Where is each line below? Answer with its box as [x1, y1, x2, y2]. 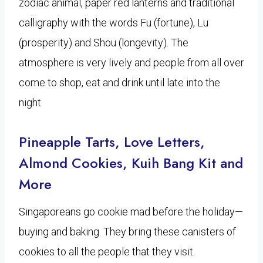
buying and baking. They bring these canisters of [19, 225, 236, 238]
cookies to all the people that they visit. [19, 245, 195, 258]
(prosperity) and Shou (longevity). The [19, 36, 188, 49]
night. [19, 96, 43, 109]
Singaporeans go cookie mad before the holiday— [19, 205, 243, 218]
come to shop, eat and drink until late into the [19, 76, 220, 89]
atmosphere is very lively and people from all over [19, 56, 244, 69]
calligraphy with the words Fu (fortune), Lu [19, 16, 208, 29]
